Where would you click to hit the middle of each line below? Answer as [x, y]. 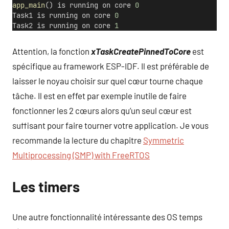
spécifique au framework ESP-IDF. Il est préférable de [111, 66]
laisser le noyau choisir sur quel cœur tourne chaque [108, 81]
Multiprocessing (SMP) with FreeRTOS [81, 155]
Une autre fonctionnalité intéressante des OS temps [107, 217]
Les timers [46, 186]
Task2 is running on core [63, 26]
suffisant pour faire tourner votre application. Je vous [110, 125]
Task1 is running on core [63, 16]
